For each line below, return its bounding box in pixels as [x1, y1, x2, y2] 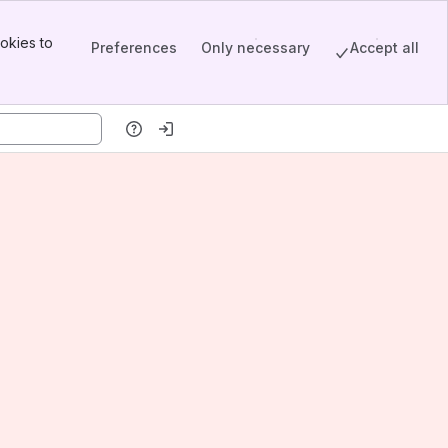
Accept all [350, 38, 419, 56]
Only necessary [201, 38, 310, 56]
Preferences [91, 38, 177, 56]
